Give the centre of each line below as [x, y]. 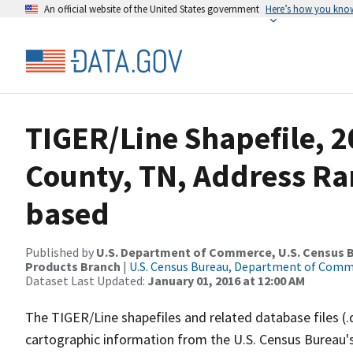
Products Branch [73, 266]
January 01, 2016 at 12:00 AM [226, 281]
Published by [61, 252]
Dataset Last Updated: [86, 281]
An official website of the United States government [152, 9]
